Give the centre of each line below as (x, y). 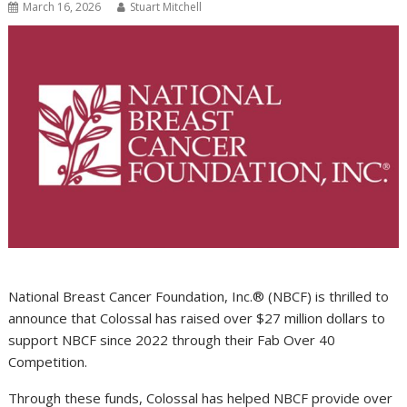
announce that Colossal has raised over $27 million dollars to (197, 318)
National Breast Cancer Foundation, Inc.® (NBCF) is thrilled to (199, 297)
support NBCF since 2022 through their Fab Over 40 (172, 340)
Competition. (50, 362)
